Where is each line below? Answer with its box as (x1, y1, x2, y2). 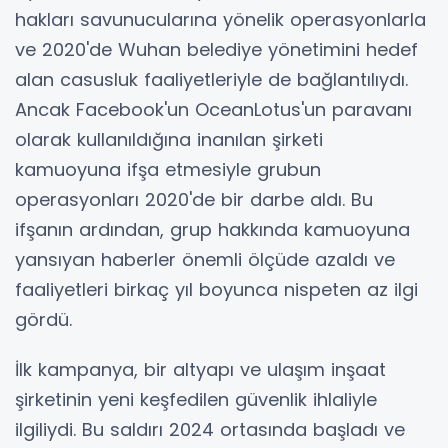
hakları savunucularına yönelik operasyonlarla (15, 6, 426, 32)
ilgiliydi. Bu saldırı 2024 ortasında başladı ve (15, 416, 405, 442)
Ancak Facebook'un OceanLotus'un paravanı (15, 96, 412, 122)
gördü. (15, 306, 78, 332)
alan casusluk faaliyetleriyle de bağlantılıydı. (15, 66, 408, 92)
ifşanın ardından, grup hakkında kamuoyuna (15, 216, 410, 242)
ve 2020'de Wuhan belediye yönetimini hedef (15, 36, 418, 62)
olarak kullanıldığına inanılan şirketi (15, 126, 323, 152)
